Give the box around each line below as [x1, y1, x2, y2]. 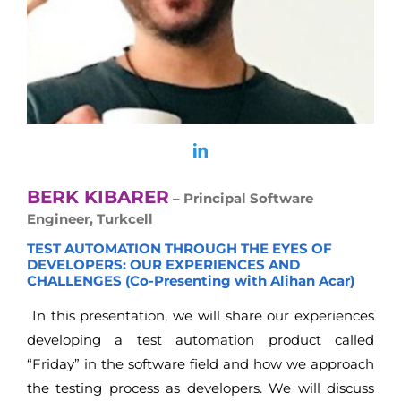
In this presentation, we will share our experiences [27, 307, 374, 325]
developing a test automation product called [27, 331, 374, 349]
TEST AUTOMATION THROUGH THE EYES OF [27, 239, 332, 257]
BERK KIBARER [27, 186, 169, 209]
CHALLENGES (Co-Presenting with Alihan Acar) [27, 271, 354, 289]
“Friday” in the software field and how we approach [27, 355, 374, 373]
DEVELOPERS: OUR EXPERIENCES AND [27, 255, 300, 273]
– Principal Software [169, 190, 313, 208]
